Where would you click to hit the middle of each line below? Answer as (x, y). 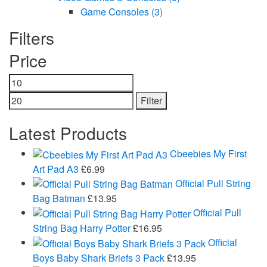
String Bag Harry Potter (82, 228)
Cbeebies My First (208, 153)
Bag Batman (59, 198)
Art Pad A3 (56, 169)
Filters (32, 37)
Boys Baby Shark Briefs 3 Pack (99, 258)
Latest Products (68, 133)
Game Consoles (116, 11)
